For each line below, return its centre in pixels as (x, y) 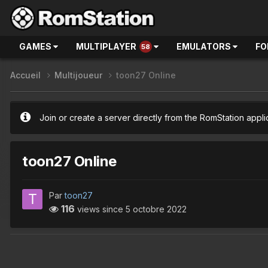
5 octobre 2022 (156, 209)
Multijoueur (80, 75)
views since (100, 209)
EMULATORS (205, 46)
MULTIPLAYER (106, 46)
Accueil (27, 75)
